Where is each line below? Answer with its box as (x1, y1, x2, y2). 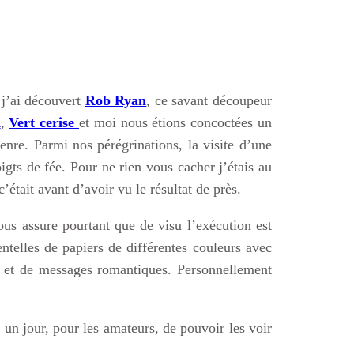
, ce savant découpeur (146, 92, 272, 108)
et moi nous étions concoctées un (78, 114, 272, 130)
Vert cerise (9, 114, 79, 130)
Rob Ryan (85, 92, 147, 108)
